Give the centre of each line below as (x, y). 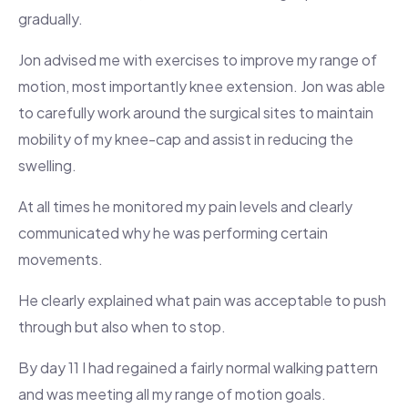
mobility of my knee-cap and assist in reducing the (186, 139)
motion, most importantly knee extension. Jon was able (202, 87)
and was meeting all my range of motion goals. (172, 394)
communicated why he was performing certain (173, 233)
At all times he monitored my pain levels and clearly (185, 207)
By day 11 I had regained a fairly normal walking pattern (198, 368)
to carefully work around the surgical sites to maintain (196, 113)
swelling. (47, 166)
